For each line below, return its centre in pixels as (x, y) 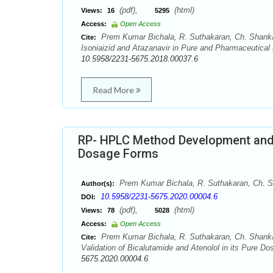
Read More (114, 90)
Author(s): (98, 183)
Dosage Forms (118, 154)
